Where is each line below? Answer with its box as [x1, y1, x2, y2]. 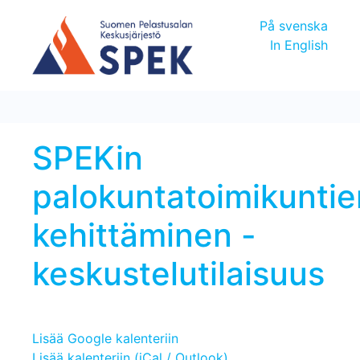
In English [270, 37, 328, 53]
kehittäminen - [32, 215, 256, 255]
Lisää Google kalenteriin [32, 329, 178, 346]
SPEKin [32, 137, 143, 178]
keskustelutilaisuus [32, 253, 325, 293]
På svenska [260, 18, 328, 34]
